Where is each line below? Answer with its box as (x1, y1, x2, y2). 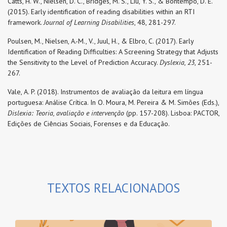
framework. (8, 18, 44, 27)
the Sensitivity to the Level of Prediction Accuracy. (8, 58, 160, 67)
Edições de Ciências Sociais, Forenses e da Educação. (8, 119, 170, 129)
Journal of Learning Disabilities (44, 18, 134, 27)
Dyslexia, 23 (160, 58, 195, 67)
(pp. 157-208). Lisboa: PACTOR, (126, 108, 219, 118)
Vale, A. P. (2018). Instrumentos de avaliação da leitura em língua (8, 87, 203, 97)
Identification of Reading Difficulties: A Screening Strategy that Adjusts (8, 47, 218, 57)
